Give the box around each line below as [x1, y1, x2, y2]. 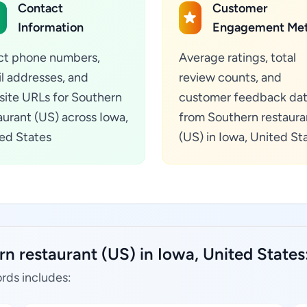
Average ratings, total [179, 50, 296, 65]
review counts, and [179, 70, 282, 85]
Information [18, 20, 84, 35]
